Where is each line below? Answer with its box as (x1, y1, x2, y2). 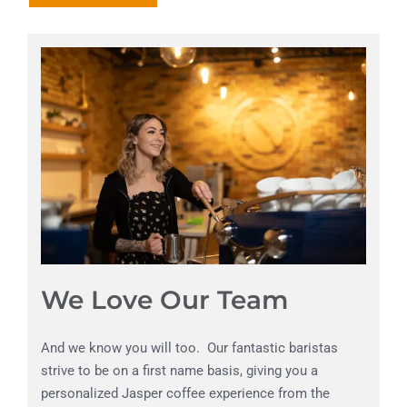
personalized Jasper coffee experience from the (41, 384, 330, 402)
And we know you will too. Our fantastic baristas (41, 339, 338, 356)
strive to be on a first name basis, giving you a (41, 362, 318, 379)
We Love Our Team (41, 284, 288, 316)
